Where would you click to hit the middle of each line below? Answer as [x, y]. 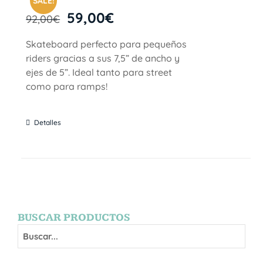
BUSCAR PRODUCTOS [74, 217]
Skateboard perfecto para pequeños [107, 44]
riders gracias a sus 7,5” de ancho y [103, 58]
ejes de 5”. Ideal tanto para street [99, 72]
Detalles [48, 122]
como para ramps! [67, 86]
